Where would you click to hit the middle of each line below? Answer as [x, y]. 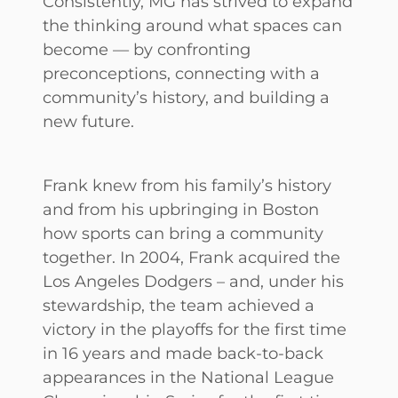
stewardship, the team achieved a [179, 306]
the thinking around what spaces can [192, 26]
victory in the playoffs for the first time [195, 330]
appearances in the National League [188, 378]
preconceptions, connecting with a [181, 74]
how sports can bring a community [183, 234]
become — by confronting [147, 50]
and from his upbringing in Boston [181, 210]
